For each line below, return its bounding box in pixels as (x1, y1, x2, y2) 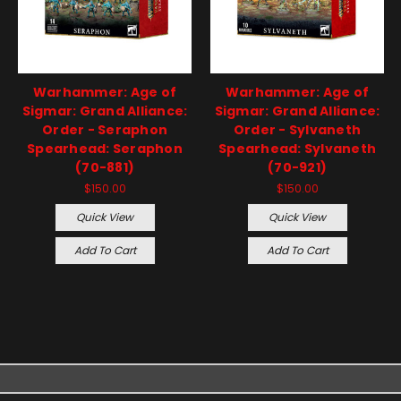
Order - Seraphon (42, 120, 167, 139)
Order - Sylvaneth (233, 120, 362, 139)
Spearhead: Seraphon (27, 139, 183, 158)
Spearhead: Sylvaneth (218, 139, 376, 158)
